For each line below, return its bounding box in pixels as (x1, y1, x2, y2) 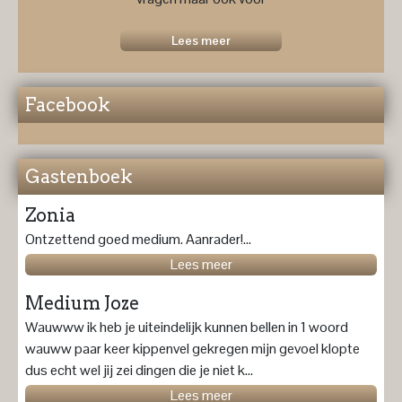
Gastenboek (25, 166, 133, 188)
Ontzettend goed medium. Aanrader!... (25, 230, 251, 249)
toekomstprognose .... (135, 32, 267, 52)
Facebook (25, 94, 110, 117)
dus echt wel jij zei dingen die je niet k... (25, 361, 253, 380)
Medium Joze (25, 293, 139, 315)
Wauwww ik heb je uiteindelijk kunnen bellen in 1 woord (25, 318, 348, 337)
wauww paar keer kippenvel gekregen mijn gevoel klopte (25, 339, 360, 359)
